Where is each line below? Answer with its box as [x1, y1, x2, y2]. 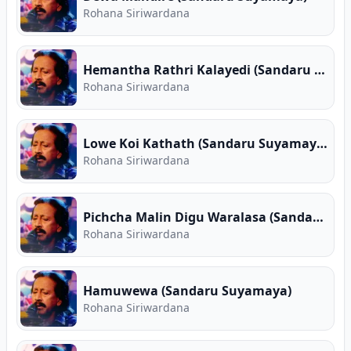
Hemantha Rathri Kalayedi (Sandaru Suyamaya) [314, 61, 325, 78]
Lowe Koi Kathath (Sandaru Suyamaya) [317, 135, 327, 152]
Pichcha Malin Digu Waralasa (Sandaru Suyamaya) [313, 208, 324, 226]
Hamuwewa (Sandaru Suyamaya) [83, 282, 291, 299]
